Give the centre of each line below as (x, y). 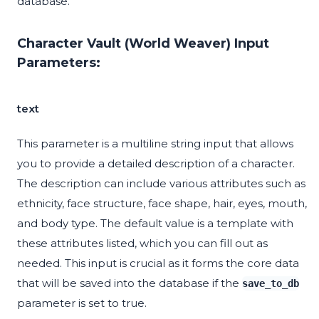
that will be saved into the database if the (130, 283)
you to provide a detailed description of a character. (156, 164)
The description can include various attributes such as (161, 184)
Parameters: (59, 63)
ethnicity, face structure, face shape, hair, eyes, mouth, (162, 204)
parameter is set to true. (82, 303)
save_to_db (271, 284)
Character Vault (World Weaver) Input (143, 44)
